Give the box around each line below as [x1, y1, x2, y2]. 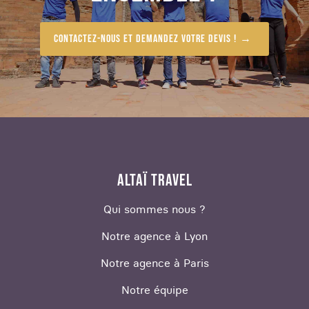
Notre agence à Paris [100, 256, 209, 270]
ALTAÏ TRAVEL [117, 170, 192, 191]
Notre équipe [121, 283, 188, 297]
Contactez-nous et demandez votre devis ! [54, 32, 237, 46]
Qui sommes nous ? [103, 202, 206, 217]
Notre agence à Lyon [101, 229, 208, 243]
